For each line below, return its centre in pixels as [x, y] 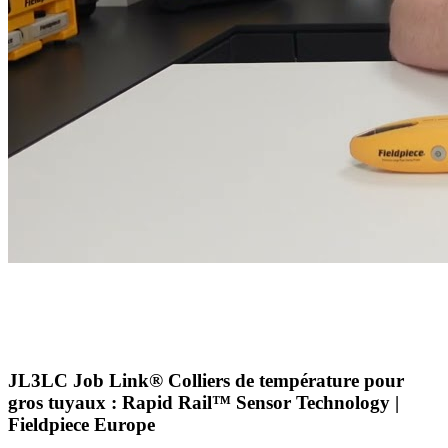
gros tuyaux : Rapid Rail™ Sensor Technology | [203, 403]
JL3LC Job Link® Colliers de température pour [206, 381]
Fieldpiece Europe [81, 425]
